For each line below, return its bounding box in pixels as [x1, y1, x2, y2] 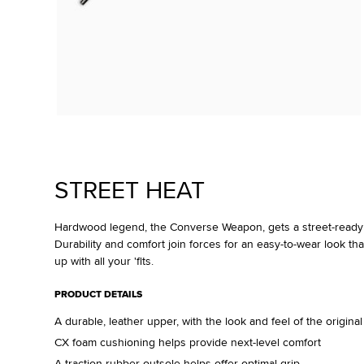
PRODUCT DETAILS [54, 286, 142, 301]
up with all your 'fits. [54, 252, 154, 269]
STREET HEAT [54, 171, 205, 206]
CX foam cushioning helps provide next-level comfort [54, 333, 321, 350]
